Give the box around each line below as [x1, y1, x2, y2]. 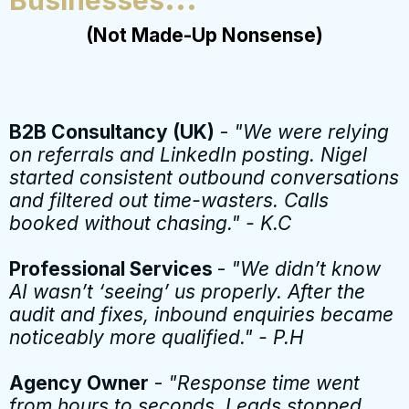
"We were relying [234, 120, 389, 143]
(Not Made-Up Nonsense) [86, 23, 323, 47]
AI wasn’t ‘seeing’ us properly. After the [9, 279, 365, 303]
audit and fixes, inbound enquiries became [9, 302, 393, 326]
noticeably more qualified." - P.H [9, 325, 304, 349]
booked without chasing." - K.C [9, 211, 291, 235]
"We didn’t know [231, 257, 381, 280]
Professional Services [9, 257, 217, 280]
